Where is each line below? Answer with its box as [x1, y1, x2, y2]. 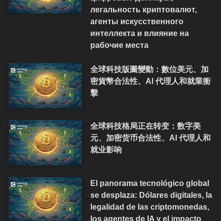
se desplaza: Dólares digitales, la [90, 190, 212, 200]
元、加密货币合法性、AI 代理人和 [90, 133, 211, 143]
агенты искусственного [90, 17, 184, 26]
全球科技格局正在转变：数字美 [90, 121, 201, 131]
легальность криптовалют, [90, 5, 197, 14]
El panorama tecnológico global [90, 179, 209, 188]
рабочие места [90, 40, 148, 50]
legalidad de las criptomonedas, [90, 202, 209, 212]
